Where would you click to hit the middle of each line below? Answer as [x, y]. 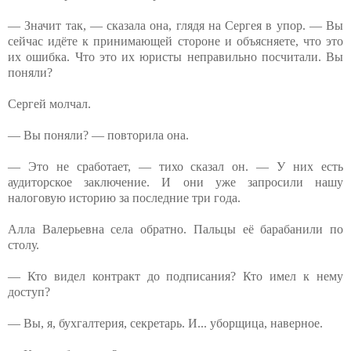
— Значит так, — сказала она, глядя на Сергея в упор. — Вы [175, 25]
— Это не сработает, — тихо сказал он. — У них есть [175, 166]
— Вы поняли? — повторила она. [98, 135]
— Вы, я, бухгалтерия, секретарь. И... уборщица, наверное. [165, 323]
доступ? [29, 291]
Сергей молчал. [49, 103]
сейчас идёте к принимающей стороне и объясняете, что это [175, 41]
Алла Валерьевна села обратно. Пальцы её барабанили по [175, 229]
